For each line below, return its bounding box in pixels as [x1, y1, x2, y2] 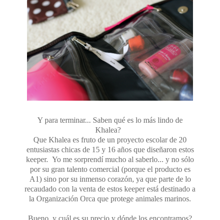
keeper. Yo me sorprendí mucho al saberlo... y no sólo [26, 155, 194, 164]
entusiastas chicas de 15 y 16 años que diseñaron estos [26, 145, 194, 154]
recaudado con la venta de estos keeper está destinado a [25, 184, 195, 193]
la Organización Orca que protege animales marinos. [29, 194, 191, 203]
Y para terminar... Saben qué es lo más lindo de [37, 115, 183, 124]
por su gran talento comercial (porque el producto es [29, 165, 191, 173]
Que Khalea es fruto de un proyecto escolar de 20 [33, 135, 187, 144]
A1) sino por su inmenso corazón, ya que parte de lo [29, 174, 191, 183]
